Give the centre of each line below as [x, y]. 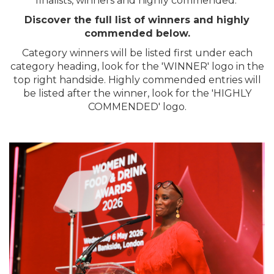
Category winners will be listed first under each [137, 53]
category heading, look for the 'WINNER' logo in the [137, 66]
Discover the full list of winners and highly [137, 20]
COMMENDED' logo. [137, 107]
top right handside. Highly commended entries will [137, 80]
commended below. [137, 33]
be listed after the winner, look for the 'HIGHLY [137, 93]
